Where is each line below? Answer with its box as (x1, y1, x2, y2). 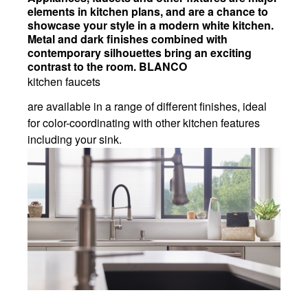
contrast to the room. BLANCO (27, 58, 187, 75)
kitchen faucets (27, 74, 100, 90)
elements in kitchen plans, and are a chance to (27, 3, 268, 20)
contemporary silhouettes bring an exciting (27, 45, 252, 61)
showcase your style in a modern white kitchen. (27, 17, 274, 34)
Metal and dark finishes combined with (27, 31, 228, 47)
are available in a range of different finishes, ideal (27, 98, 267, 115)
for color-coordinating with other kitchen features (27, 115, 260, 131)
